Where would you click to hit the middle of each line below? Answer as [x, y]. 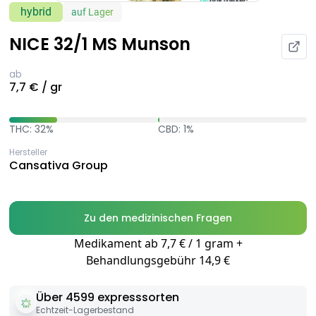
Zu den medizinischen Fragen [158, 218]
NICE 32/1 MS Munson [100, 44]
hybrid [36, 12]
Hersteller [28, 152]
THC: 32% [31, 129]
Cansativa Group [59, 166]
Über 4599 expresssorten [108, 298]
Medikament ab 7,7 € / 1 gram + [158, 244]
